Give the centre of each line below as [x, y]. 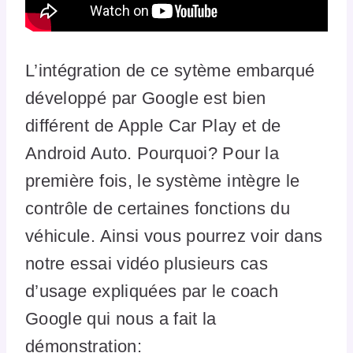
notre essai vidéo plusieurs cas [147, 263]
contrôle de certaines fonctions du [158, 208]
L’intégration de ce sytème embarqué [170, 70]
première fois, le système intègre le [163, 180]
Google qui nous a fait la [121, 318]
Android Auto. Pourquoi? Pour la [152, 153]
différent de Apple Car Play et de [153, 125]
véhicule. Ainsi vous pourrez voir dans [174, 236]
